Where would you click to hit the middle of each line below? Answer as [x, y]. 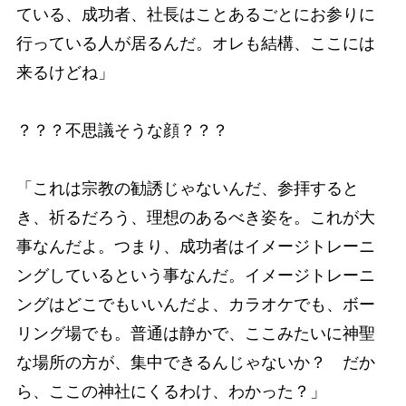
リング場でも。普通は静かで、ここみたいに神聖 [195, 333]
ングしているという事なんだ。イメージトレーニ [195, 275]
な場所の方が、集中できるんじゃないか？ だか [195, 362]
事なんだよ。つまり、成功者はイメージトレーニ [195, 246]
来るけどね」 [65, 72]
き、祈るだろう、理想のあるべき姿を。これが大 [195, 217]
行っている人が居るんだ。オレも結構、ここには [195, 43]
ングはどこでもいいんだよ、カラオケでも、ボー [195, 304]
